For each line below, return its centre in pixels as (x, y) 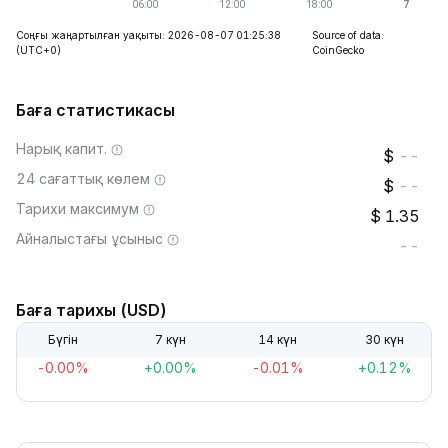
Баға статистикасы (95, 110)
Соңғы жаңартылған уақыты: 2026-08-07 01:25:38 (148, 35)
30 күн (385, 339)
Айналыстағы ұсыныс (89, 238)
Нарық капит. (61, 148)
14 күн (278, 339)
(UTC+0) (38, 50)
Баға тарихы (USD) (91, 310)
